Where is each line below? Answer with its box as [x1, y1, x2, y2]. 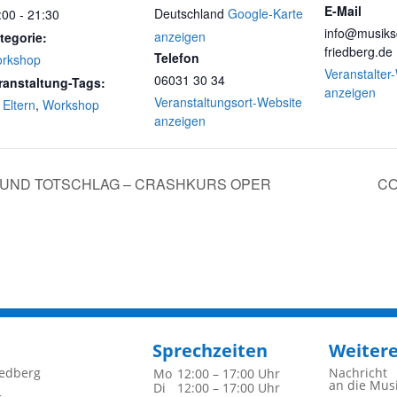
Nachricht [328, 364, 387, 382]
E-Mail [324, 2, 362, 19]
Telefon [154, 49, 199, 66]
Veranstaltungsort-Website [154, 93, 302, 111]
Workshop [43, 96, 99, 113]
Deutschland [154, 4, 224, 22]
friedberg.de [324, 43, 393, 60]
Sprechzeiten [152, 339, 268, 363]
